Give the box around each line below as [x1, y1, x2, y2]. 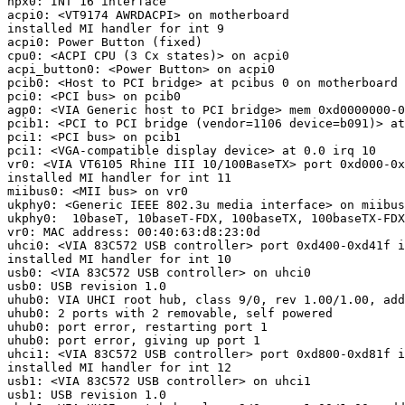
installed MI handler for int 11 [7, 170, 231, 184]
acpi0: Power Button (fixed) [7, 34, 202, 49]
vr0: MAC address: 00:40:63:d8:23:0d [7, 224, 260, 239]
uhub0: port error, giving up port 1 [7, 333, 260, 347]
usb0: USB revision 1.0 [7, 278, 166, 293]
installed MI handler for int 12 [7, 360, 231, 374]
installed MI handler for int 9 [7, 21, 224, 35]
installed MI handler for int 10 [7, 251, 231, 266]
